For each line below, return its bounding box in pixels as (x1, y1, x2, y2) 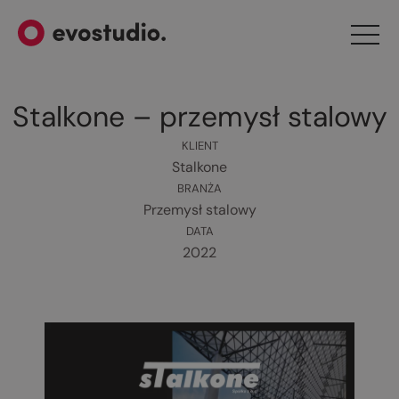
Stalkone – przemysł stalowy (12, 98, 387, 135)
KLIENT (181, 138, 218, 153)
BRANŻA (177, 181, 222, 196)
